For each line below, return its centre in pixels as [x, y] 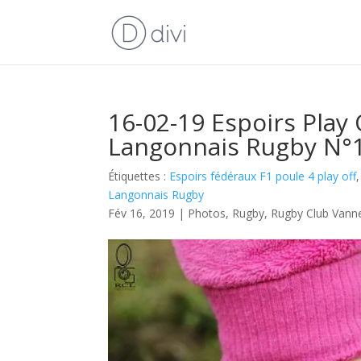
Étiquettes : [139, 176]
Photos [207, 213]
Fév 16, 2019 [142, 213]
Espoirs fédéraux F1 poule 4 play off [263, 176]
